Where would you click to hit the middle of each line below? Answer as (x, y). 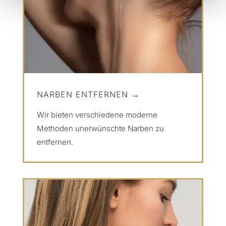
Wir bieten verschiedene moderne (97, 115)
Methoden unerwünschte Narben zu (100, 128)
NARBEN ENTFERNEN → (88, 94)
